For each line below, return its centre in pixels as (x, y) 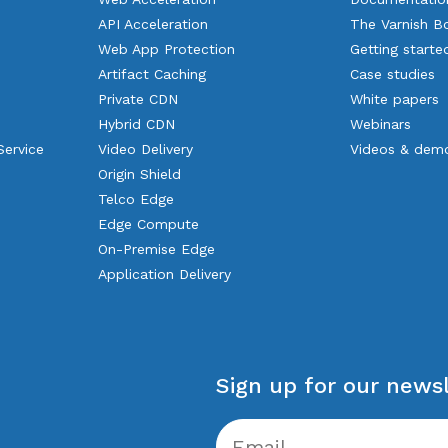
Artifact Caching (151, 74)
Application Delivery (164, 274)
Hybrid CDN (136, 124)
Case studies (393, 74)
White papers (395, 99)
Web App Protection (166, 49)
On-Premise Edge (156, 249)
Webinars (381, 124)
